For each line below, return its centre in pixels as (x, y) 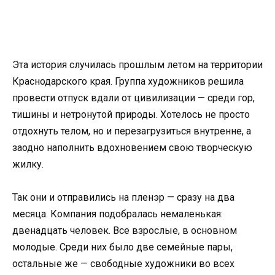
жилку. (28, 164)
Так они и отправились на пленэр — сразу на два (123, 198)
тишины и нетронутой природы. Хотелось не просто (131, 114)
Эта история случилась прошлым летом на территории (137, 65)
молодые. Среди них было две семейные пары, (122, 247)
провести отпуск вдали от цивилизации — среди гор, (134, 98)
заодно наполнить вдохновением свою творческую (132, 148)
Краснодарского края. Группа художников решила (128, 81)
